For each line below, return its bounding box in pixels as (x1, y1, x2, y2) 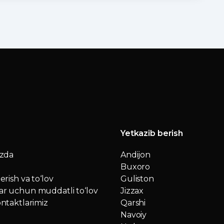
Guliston (120, 174, 154, 184)
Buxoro (120, 162, 150, 172)
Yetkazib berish (120, 128, 183, 138)
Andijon (120, 150, 151, 160)
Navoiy (120, 210, 147, 220)
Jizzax (120, 186, 144, 196)
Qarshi (120, 198, 146, 208)
